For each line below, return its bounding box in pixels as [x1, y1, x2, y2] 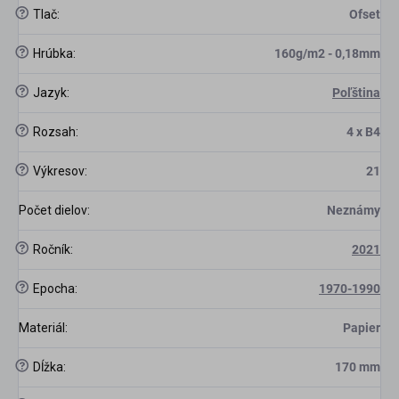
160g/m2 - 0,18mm [274, 46, 380, 61]
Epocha [30, 281, 75, 297]
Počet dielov [19, 203, 87, 218]
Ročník [30, 242, 70, 257]
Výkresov [30, 164, 85, 179]
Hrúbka [30, 46, 73, 61]
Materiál [19, 321, 65, 336]
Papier [343, 321, 380, 336]
